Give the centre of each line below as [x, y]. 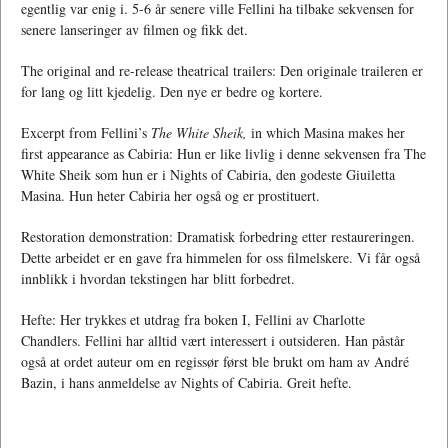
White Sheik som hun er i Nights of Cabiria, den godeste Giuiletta [208, 175]
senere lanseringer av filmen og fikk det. [134, 30]
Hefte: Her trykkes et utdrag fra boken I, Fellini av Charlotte [193, 320]
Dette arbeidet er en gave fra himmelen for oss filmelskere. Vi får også [220, 258]
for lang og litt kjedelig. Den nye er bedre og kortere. [172, 92]
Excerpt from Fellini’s [86, 133]
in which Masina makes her [326, 133]
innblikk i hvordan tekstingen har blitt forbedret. [158, 279]
